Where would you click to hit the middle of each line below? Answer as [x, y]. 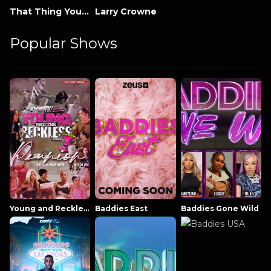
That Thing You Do [85, 11]
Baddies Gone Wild [220, 208]
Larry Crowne [126, 11]
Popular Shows [64, 43]
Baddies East [122, 208]
